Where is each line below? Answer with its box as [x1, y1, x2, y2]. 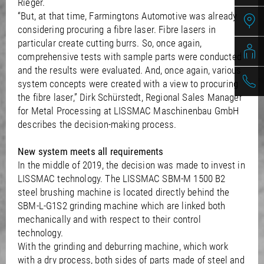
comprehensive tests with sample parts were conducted [18, 50, 242, 62]
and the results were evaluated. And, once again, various [18, 64, 242, 76]
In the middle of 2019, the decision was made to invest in [18, 159, 245, 171]
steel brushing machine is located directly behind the [18, 186, 230, 198]
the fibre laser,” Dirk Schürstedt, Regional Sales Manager [18, 91, 242, 103]
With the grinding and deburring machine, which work [18, 240, 228, 252]
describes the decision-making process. [18, 118, 177, 130]
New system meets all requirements [18, 145, 164, 157]
